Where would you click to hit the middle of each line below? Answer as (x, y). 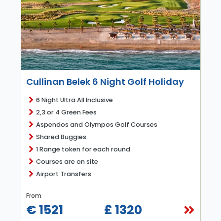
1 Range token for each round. (84, 149)
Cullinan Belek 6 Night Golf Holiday (105, 81)
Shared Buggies (61, 137)
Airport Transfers (63, 174)
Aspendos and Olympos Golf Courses (96, 124)
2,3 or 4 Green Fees (66, 112)
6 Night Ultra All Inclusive (74, 100)
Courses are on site (67, 161)
